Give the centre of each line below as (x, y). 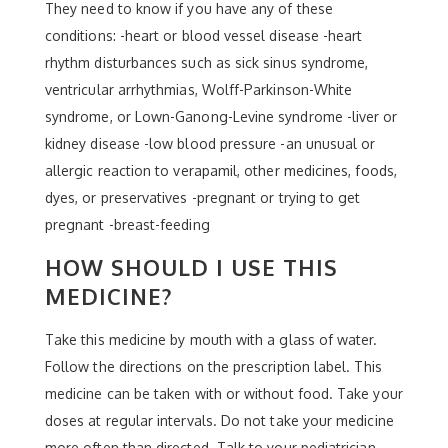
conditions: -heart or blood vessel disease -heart (204, 35)
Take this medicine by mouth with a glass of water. (211, 339)
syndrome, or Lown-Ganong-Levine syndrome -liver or (221, 116)
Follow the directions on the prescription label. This (213, 366)
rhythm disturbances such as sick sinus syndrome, (207, 62)
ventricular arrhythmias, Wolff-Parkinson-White (199, 89)
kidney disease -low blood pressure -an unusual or (210, 143)
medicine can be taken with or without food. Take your (224, 393)
